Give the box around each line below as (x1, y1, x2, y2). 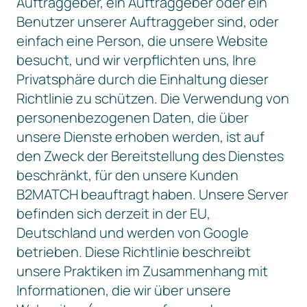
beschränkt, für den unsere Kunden (16, 166, 238, 184)
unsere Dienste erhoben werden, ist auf (16, 127, 265, 146)
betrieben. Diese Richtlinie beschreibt (16, 243, 251, 261)
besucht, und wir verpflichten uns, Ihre (16, 51, 256, 69)
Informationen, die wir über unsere (16, 281, 231, 299)
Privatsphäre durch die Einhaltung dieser (16, 70, 269, 88)
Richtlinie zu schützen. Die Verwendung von (16, 89, 289, 108)
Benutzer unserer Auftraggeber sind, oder (16, 12, 279, 31)
